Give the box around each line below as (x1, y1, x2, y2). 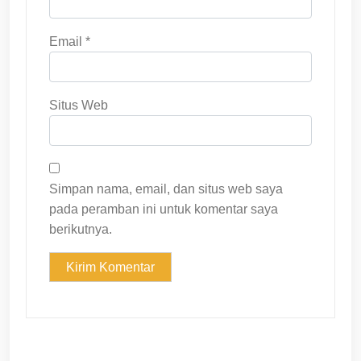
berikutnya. (49, 222, 112, 237)
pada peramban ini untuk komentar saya (49, 202, 278, 217)
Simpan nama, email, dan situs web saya (49, 182, 283, 197)
